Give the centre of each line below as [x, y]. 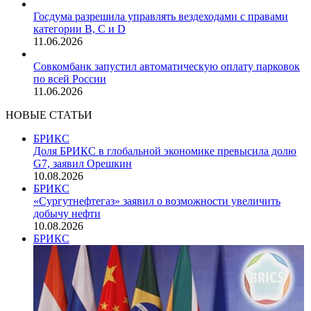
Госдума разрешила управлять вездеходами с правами [161, 17]
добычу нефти [67, 214]
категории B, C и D [79, 29]
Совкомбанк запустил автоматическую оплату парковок [167, 67]
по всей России [70, 79]
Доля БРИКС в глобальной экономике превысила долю [165, 151]
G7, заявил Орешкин [83, 164]
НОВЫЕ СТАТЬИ [49, 115]
